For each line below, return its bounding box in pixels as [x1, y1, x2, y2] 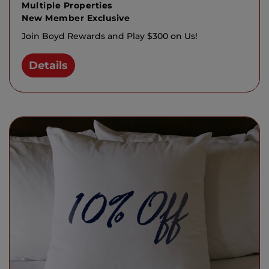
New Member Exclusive [22, 12, 130, 23]
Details [29, 58, 68, 72]
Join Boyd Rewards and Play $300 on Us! [22, 30, 198, 41]
